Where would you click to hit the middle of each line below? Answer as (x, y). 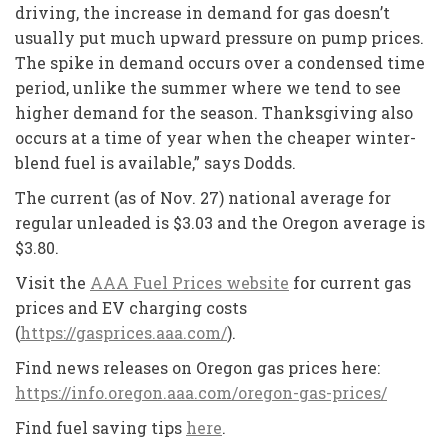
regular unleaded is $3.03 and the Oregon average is (220, 222)
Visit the (52, 282)
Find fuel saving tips (100, 427)
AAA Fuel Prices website (189, 282)
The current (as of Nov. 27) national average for (203, 197)
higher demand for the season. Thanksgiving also (214, 112)
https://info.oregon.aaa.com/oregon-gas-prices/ (201, 392)
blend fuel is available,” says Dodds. (155, 162)
